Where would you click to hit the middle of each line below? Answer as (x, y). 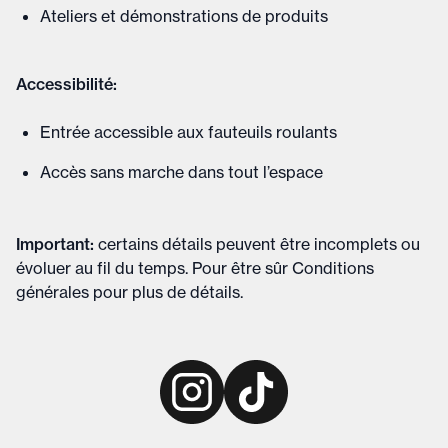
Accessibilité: (66, 84)
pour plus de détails (166, 292)
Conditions (333, 268)
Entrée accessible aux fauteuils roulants (188, 132)
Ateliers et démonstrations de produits (184, 16)
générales (52, 292)
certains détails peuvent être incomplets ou (259, 244)
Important (53, 244)
